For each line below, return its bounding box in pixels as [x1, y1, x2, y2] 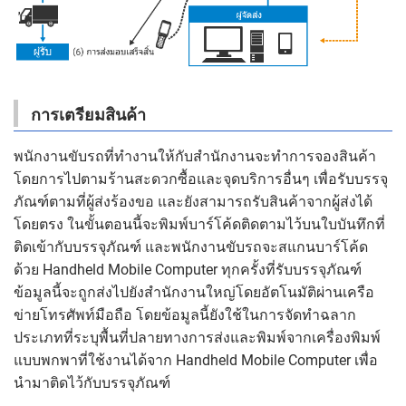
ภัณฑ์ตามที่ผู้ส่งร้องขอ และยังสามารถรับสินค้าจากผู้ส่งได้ [14, 192, 372, 210]
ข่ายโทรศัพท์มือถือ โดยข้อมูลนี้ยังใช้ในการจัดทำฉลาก [14, 305, 356, 324]
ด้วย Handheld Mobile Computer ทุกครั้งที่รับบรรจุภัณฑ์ [14, 260, 362, 278]
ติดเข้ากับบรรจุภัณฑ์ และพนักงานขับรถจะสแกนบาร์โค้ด [14, 237, 368, 256]
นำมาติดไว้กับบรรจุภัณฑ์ [14, 373, 170, 391]
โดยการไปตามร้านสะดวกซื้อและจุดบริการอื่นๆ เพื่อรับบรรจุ [14, 169, 388, 188]
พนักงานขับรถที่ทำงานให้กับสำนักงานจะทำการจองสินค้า [14, 147, 376, 165]
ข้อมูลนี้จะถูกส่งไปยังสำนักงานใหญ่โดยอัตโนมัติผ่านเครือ [14, 283, 374, 301]
